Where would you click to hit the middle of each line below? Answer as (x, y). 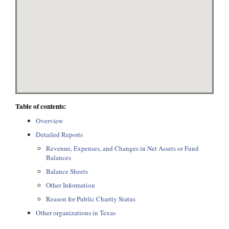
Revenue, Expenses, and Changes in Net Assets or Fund (122, 148)
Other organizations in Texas (76, 213)
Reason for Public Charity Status (91, 199)
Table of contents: (41, 106)
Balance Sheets (67, 171)
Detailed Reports (59, 134)
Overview (50, 121)
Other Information (71, 185)
